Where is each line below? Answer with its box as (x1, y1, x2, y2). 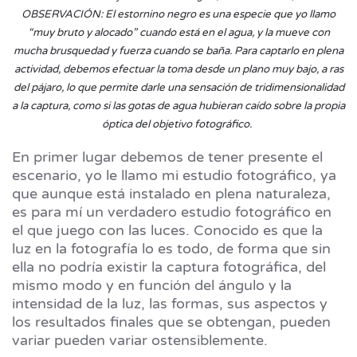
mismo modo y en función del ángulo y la (12, 277, 292, 295)
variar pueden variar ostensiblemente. (12, 331, 268, 350)
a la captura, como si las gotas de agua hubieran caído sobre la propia (12, 100, 345, 113)
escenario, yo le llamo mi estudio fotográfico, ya (12, 167, 336, 185)
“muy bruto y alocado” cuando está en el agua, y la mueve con (27, 26, 330, 40)
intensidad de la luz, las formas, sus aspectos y (12, 295, 328, 313)
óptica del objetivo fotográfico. (101, 118, 252, 131)
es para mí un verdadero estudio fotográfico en (12, 203, 331, 222)
